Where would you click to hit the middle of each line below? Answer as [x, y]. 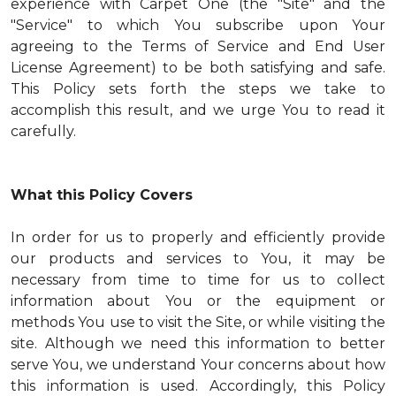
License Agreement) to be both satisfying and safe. [198, 68]
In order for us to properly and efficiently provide [198, 237]
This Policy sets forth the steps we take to [198, 89]
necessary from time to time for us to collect [198, 280]
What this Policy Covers [102, 195]
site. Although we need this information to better [198, 343]
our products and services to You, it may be [198, 259]
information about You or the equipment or [198, 301]
